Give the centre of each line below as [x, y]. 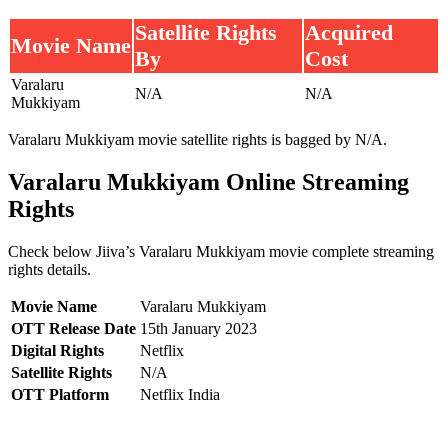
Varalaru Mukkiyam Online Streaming [208, 182]
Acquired [349, 33]
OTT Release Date [73, 329]
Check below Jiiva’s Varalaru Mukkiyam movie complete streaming [221, 252]
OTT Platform [60, 395]
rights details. [49, 270]
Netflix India [180, 395]
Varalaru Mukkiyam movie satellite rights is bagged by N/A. [197, 140]
